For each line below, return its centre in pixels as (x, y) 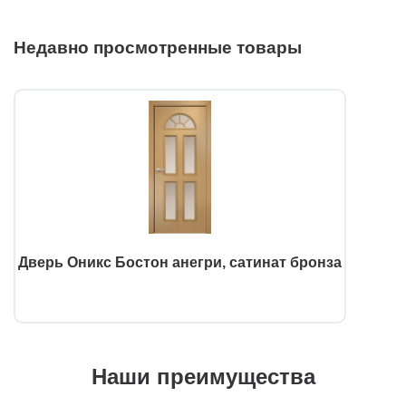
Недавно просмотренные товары (158, 47)
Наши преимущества (203, 376)
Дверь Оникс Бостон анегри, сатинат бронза (180, 262)
